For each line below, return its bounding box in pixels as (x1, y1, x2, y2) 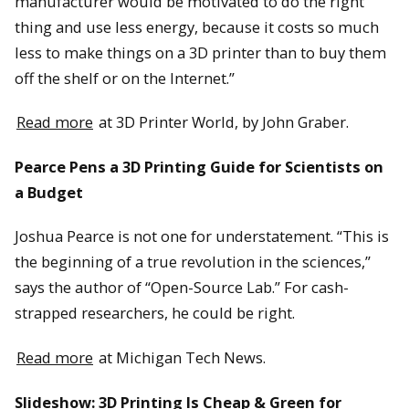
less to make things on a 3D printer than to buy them (15, 41, 386, 63)
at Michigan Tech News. (95, 347, 266, 369)
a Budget (15, 181, 83, 203)
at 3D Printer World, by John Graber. (95, 111, 349, 133)
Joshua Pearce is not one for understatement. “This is (15, 225, 389, 247)
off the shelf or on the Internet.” (15, 67, 235, 89)
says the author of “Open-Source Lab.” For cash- (15, 277, 349, 299)
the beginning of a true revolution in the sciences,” (15, 251, 371, 273)
